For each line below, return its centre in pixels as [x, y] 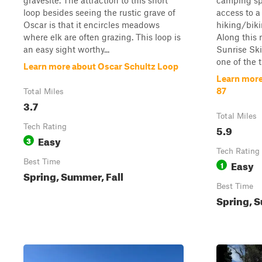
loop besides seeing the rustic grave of [99, 12]
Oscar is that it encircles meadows [92, 25]
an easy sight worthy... [66, 49]
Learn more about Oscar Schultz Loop [101, 66]
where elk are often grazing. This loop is [102, 37]
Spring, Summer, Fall [73, 175]
